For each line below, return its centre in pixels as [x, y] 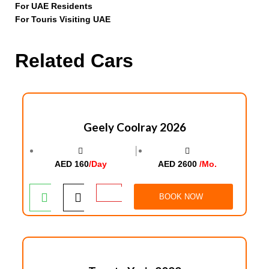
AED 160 [71, 164]
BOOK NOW [181, 196]
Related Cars [74, 60]
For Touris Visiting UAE [63, 19]
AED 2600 [179, 164]
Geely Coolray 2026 [134, 127]
